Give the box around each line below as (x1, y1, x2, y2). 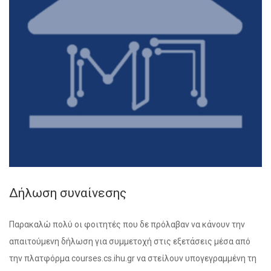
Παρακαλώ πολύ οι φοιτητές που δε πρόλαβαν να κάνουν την (9, 220, 245, 229)
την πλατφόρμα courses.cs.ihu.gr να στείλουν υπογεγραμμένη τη (9, 253, 256, 263)
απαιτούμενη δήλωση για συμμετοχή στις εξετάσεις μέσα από (9, 237, 250, 246)
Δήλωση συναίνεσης (9, 186, 126, 200)
